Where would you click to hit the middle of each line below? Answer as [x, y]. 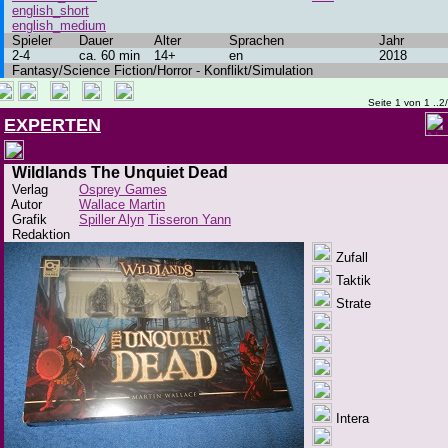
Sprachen [256, 40]
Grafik [25, 219]
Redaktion [37, 234]
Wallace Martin [122, 204]
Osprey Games [123, 189]
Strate [351, 303]
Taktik [351, 280]
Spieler [28, 40]
